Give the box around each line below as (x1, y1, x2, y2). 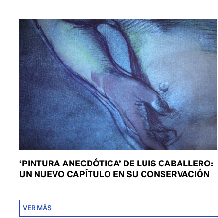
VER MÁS (23, 203, 52, 212)
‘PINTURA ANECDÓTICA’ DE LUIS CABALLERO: (19, 157, 214, 169)
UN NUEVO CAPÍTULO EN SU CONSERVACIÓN (19, 168, 210, 180)
